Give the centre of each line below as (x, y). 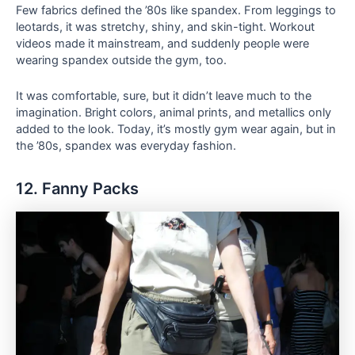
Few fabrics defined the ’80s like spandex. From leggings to (176, 11)
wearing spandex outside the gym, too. (121, 61)
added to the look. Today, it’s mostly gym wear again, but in (176, 129)
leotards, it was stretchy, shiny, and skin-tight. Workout (165, 27)
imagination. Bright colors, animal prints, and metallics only (174, 112)
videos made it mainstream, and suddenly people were (162, 44)
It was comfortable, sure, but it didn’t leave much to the (164, 95)
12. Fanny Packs (77, 188)
